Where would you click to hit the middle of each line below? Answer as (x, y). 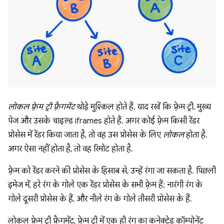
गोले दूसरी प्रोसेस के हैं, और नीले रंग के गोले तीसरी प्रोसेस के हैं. (100, 199)
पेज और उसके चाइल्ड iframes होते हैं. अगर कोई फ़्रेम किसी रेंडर (104, 121)
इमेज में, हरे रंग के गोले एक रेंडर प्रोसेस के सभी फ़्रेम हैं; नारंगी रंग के (105, 185)
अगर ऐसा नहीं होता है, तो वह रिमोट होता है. (70, 149)
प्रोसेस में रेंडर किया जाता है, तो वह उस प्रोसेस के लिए (85, 135)
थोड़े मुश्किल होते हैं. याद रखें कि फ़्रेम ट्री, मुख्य (143, 107)
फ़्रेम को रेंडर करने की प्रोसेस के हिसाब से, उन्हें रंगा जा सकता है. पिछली (112, 171)
